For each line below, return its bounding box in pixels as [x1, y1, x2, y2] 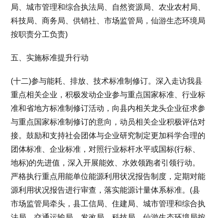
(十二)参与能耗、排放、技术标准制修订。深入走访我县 [11, 76, 203, 85]
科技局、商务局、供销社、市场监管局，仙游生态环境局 [11, 16, 206, 25]
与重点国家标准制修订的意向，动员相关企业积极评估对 [11, 117, 206, 126]
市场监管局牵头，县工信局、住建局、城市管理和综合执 [11, 199, 206, 208]
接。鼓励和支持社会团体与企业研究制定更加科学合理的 [11, 131, 206, 140]
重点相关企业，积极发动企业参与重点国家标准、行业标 [11, 90, 206, 99]
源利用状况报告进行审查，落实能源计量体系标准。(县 [11, 185, 200, 194]
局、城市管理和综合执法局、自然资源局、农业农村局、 [11, 2, 206, 11]
